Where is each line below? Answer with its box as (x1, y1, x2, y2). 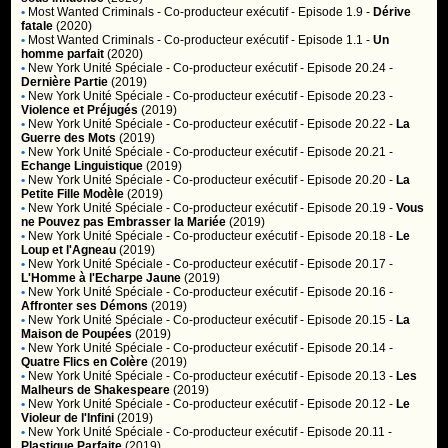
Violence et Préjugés (21, 103, 139, 117)
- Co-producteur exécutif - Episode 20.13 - (163, 369, 397, 383)
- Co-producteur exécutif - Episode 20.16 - (163, 285, 394, 299)
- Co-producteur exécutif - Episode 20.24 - (163, 61, 394, 75)
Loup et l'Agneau (21, 243, 117, 257)
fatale (21, 19, 54, 33)
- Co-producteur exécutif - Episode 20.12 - (163, 397, 397, 411)
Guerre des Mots (21, 131, 117, 145)
